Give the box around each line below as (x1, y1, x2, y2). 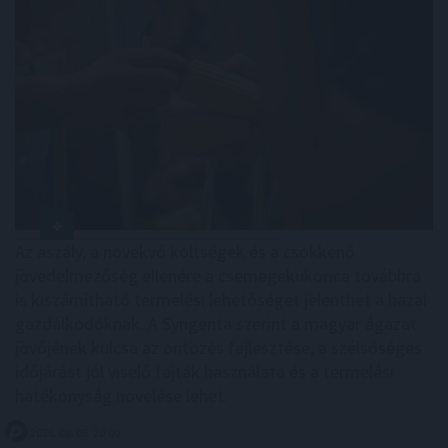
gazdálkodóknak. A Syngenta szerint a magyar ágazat (15, 311, 417, 335)
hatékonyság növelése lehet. (15, 383, 228, 407)
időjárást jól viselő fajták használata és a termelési (15, 359, 394, 383)
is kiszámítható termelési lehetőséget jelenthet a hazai (15, 287, 427, 311)
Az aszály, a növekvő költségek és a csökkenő (15, 239, 355, 263)
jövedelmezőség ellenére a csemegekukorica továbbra (15, 263, 421, 287)
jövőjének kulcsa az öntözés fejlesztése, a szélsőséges (15, 335, 422, 359)
